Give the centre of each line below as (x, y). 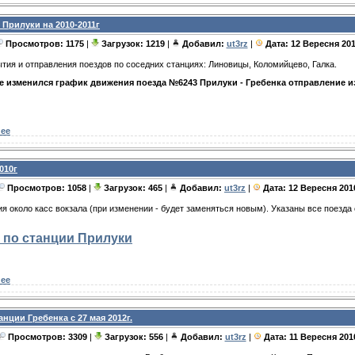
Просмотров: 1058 (48, 188)
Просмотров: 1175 (46, 44)
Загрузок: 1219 (134, 44)
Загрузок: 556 (135, 337)
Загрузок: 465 (134, 188)
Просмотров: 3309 (48, 337)
